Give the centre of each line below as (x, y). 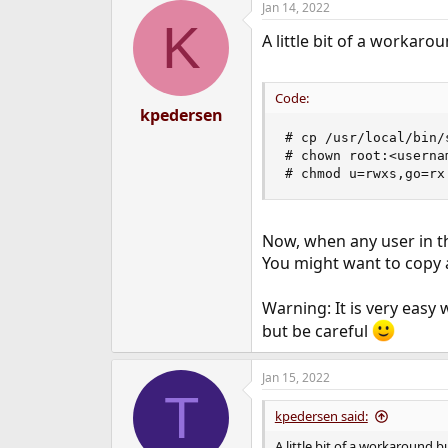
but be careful (316, 331)
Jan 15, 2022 (295, 378)
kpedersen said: (321, 416)
